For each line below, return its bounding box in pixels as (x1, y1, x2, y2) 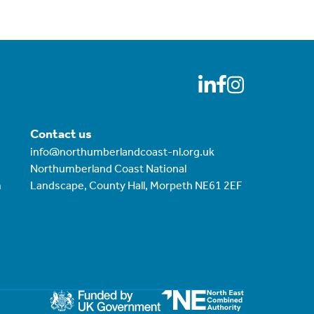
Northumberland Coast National (29, 161, 186, 175)
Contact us (29, 125, 92, 142)
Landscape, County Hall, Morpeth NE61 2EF (29, 178, 242, 192)
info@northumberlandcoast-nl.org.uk (29, 144, 214, 158)
